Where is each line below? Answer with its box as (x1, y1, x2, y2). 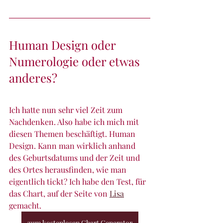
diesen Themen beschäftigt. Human (9, 128, 137, 139)
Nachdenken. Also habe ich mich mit (9, 116, 141, 127)
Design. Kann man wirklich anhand (9, 140, 137, 151)
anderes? (9, 69, 57, 86)
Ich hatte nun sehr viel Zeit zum (9, 104, 124, 115)
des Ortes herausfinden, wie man (9, 164, 128, 175)
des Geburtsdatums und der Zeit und (9, 152, 142, 163)
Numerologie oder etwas (9, 53, 143, 69)
